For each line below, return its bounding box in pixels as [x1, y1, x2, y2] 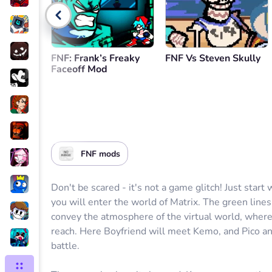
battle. [51, 239, 80, 253]
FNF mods [81, 148, 120, 160]
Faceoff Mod [51, 63, 107, 76]
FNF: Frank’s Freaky [51, 52, 140, 65]
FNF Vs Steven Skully [165, 52, 260, 65]
